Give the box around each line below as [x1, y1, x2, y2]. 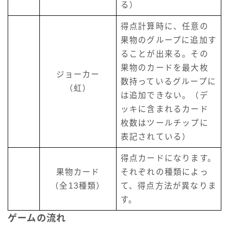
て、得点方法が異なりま [120, 181, 217, 191]
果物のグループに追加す [120, 36, 217, 45]
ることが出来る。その [120, 50, 209, 59]
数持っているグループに [120, 77, 216, 86]
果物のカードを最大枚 [120, 63, 209, 73]
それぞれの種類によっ [120, 168, 209, 177]
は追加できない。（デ [120, 91, 209, 100]
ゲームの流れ [8, 213, 66, 224]
